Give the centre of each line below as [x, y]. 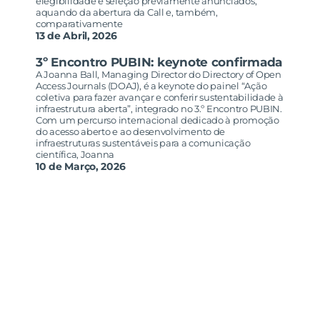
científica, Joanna [75, 155]
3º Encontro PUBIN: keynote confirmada [159, 62]
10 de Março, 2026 [81, 167]
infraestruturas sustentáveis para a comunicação [143, 143]
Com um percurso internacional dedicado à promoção [157, 120]
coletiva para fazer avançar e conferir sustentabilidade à [160, 97]
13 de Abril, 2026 [76, 36]
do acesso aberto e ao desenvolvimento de [131, 132]
